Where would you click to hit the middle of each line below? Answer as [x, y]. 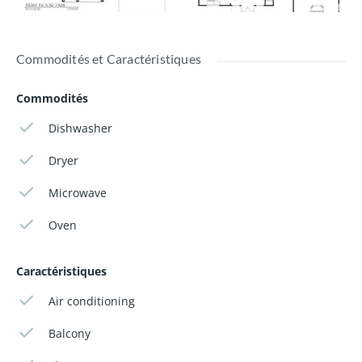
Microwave [78, 192]
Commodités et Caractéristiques [109, 58]
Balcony [70, 333]
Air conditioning [92, 301]
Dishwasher [81, 128]
